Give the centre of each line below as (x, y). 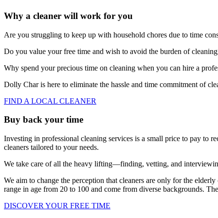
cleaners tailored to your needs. (51, 147)
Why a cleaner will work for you (68, 16)
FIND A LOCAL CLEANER (50, 101)
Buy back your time (44, 120)
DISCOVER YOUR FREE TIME (57, 205)
